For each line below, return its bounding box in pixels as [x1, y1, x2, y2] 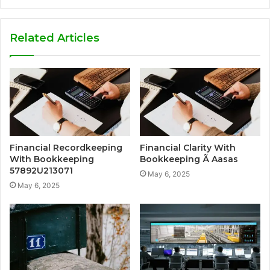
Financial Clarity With [140, 142, 236, 153]
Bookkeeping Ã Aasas [140, 153, 238, 165]
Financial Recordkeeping [10, 142, 122, 153]
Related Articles [10, 31, 99, 45]
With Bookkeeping [10, 153, 94, 165]
